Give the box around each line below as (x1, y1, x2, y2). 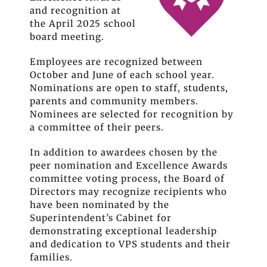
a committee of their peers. (30, 122, 164, 133)
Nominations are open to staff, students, (30, 82, 228, 94)
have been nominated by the (30, 199, 169, 210)
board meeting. (30, 31, 104, 42)
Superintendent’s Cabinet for (30, 212, 172, 223)
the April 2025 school (30, 18, 136, 29)
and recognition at (30, 5, 121, 16)
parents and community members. (30, 95, 198, 107)
